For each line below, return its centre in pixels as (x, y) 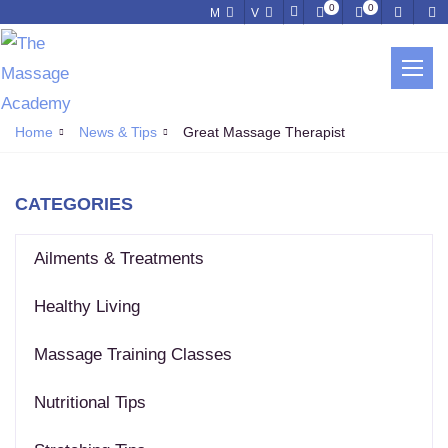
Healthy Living (87, 307)
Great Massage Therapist (264, 132)
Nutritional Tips (90, 403)
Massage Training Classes (133, 355)
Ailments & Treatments (119, 259)
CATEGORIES (74, 204)
